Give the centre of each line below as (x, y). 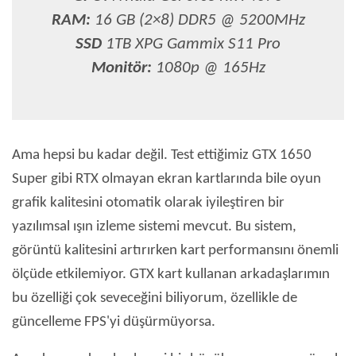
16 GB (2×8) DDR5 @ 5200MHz (197, 21)
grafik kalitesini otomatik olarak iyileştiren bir (148, 203)
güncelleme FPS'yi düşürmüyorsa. (114, 323)
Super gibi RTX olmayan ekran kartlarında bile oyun (166, 180)
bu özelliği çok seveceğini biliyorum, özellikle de (155, 299)
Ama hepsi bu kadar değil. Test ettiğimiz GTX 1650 (162, 156)
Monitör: (121, 68)
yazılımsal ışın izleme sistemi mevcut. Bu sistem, (154, 227)
